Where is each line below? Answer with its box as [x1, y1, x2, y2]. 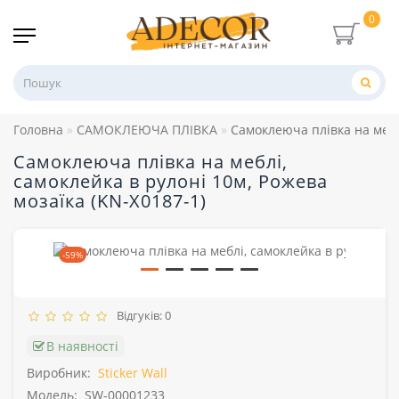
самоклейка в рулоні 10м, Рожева [13, 169, 328, 194]
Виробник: [27, 364, 91, 382]
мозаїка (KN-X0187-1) [13, 189, 207, 214]
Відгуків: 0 [111, 307, 171, 324]
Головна [13, 121, 63, 139]
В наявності [46, 338, 118, 355]
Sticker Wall [98, 364, 167, 382]
